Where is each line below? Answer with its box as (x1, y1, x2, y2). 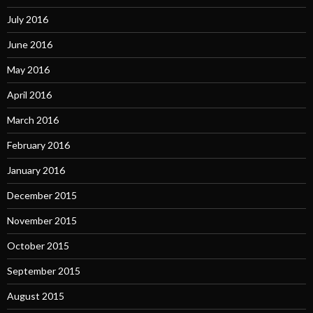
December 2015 (7, 189, 77, 202)
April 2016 (7, 89, 52, 101)
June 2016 (7, 38, 52, 51)
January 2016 (7, 164, 65, 177)
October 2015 (7, 240, 69, 252)
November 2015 (7, 214, 77, 227)
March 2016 (7, 114, 59, 126)
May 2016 (7, 64, 50, 76)
